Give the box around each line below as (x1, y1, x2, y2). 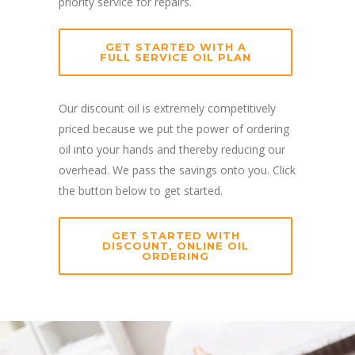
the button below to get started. (59, 182, 223, 198)
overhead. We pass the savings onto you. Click (59, 162, 296, 177)
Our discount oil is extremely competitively (59, 100, 276, 116)
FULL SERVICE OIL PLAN (100, 50, 251, 63)
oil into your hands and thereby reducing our (59, 141, 285, 157)
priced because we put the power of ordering (59, 120, 289, 136)
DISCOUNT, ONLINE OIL (102, 239, 249, 252)
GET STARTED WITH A (105, 40, 246, 53)
